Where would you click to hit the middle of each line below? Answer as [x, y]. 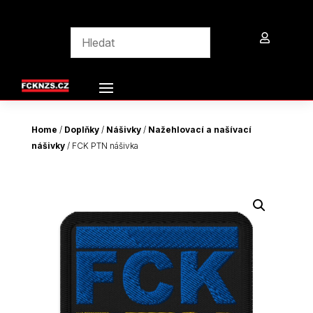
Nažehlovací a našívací [199, 130]
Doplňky [81, 130]
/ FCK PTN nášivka [101, 146]
